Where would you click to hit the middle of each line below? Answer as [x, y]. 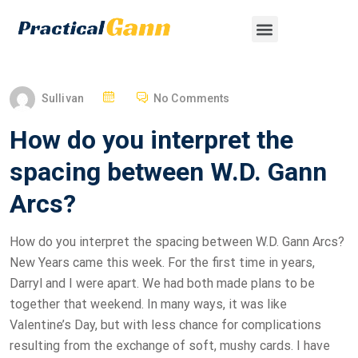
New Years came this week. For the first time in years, [162, 263]
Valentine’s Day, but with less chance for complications [165, 325]
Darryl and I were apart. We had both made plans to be [162, 284]
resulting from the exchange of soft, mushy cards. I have [170, 346]
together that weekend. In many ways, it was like [148, 304]
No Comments [192, 98]
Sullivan [63, 98]
